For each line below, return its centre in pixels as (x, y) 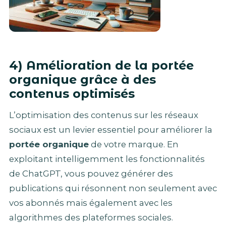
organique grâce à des (82, 79)
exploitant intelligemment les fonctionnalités (107, 159)
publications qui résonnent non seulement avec (113, 188)
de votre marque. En (134, 145)
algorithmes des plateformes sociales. (91, 218)
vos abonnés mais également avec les (91, 203)
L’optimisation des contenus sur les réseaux (104, 115)
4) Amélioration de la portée (101, 65)
